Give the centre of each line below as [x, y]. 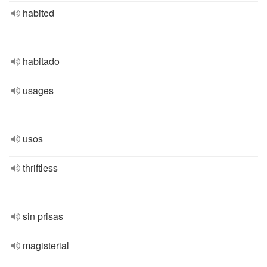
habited [38, 13]
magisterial [46, 245]
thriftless [40, 168]
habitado [41, 61]
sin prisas [43, 216]
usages [38, 90]
